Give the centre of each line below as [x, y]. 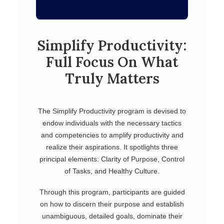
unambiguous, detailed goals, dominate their [112, 216]
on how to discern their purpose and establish [112, 204]
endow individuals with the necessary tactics [112, 123]
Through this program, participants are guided [112, 192]
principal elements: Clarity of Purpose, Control [112, 159]
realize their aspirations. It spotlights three [112, 147]
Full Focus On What [112, 62]
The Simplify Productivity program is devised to [112, 111]
